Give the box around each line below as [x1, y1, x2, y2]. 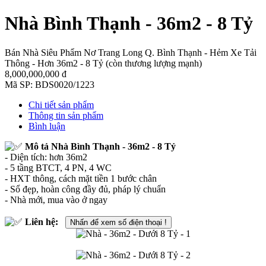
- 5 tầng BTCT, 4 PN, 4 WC [5, 162, 112, 173]
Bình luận [28, 121, 65, 131]
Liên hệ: [25, 216, 61, 227]
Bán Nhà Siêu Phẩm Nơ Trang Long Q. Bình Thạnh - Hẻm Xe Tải [5, 47, 256, 58]
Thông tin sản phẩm [28, 110, 103, 121]
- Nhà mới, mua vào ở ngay [5, 194, 107, 205]
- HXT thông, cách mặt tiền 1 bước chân [5, 173, 157, 183]
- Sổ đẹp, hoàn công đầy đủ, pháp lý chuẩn [5, 183, 166, 194]
